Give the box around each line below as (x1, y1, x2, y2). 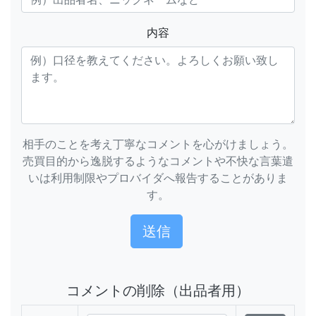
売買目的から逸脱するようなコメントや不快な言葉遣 (23, 154, 293, 168)
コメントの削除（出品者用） (66, 282, 250, 299)
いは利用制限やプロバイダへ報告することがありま (28, 171, 288, 185)
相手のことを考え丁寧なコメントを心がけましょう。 (23, 137, 293, 151)
